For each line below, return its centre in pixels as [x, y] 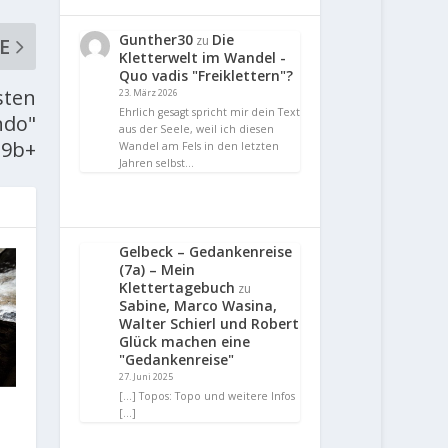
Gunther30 [156, 40]
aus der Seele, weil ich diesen [197, 128]
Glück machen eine [185, 341]
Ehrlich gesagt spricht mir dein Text [210, 111]
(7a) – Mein [157, 269]
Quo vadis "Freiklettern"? [206, 76]
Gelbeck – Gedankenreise [206, 251]
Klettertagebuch [177, 287]
